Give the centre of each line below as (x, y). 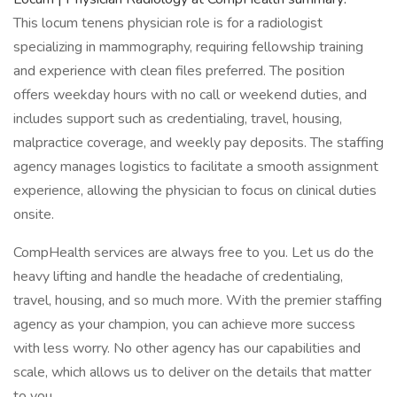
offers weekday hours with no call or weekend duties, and (190, 95)
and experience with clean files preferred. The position (179, 71)
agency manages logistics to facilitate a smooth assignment (196, 167)
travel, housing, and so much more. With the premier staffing (198, 300)
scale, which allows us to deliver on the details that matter (192, 372)
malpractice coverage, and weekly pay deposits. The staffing (198, 143)
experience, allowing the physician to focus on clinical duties (195, 191)
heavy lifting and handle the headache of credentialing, (178, 276)
